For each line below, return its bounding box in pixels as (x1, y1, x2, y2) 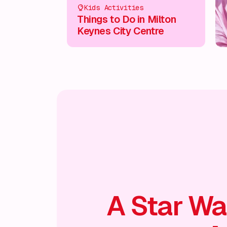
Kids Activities (84, 4, 144, 12)
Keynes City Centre (77, 25, 164, 36)
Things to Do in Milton (77, 14, 176, 25)
